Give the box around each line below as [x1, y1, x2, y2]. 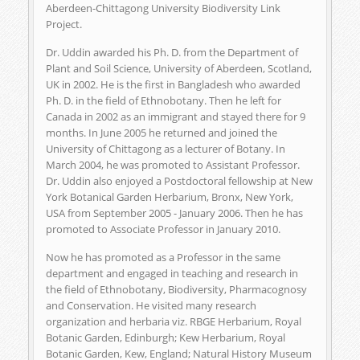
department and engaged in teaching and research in [46, 265, 298, 280]
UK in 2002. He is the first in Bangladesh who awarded [46, 76, 301, 92]
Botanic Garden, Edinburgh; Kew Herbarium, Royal [46, 329, 285, 345]
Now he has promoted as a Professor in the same [46, 249, 280, 264]
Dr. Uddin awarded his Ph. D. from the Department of [46, 44, 298, 59]
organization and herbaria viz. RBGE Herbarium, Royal [46, 313, 301, 329]
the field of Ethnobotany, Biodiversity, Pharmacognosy [46, 281, 307, 297]
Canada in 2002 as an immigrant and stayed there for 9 [46, 108, 305, 124]
